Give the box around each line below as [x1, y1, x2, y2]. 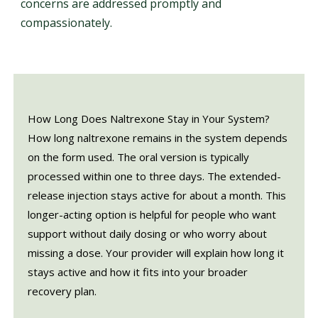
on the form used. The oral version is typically [27, 150, 249, 165]
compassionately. [20, 15, 112, 31]
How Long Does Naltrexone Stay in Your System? [27, 111, 270, 126]
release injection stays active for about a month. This [27, 188, 286, 203]
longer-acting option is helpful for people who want [27, 207, 276, 222]
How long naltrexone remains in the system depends [27, 131, 287, 146]
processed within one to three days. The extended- [27, 169, 281, 184]
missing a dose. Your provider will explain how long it [27, 246, 284, 261]
